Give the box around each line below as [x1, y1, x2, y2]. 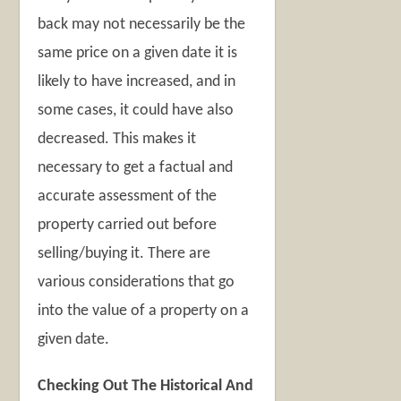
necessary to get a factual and [38, 159, 234, 177]
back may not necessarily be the [38, 16, 246, 34]
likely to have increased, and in [38, 73, 236, 91]
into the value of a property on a [38, 303, 250, 320]
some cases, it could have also [38, 102, 235, 120]
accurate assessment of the [38, 188, 218, 206]
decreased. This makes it [38, 131, 197, 149]
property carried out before [38, 217, 218, 235]
